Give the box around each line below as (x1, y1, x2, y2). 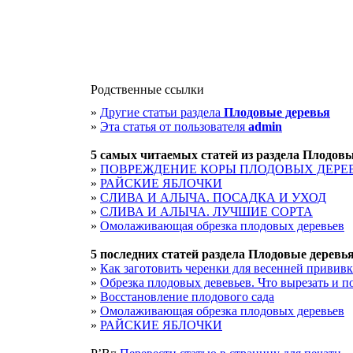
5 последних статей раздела (91, 247, 248, 261)
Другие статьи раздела (100, 106, 224, 119)
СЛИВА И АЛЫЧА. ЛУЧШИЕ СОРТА (100, 205, 313, 218)
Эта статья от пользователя (100, 120, 248, 133)
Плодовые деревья (224, 106, 330, 119)
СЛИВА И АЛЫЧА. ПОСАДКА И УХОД (100, 191, 326, 204)
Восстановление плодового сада (100, 290, 274, 303)
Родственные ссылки (91, 83, 204, 96)
